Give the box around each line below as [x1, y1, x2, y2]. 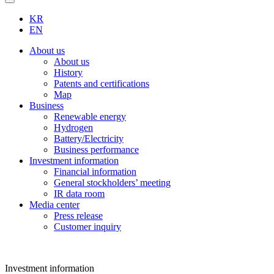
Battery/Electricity [54, 133, 124, 144]
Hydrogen [54, 122, 93, 133]
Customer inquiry [54, 221, 121, 232]
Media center [29, 199, 80, 210]
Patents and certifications [54, 78, 149, 89]
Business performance [54, 144, 139, 155]
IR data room [54, 188, 105, 199]
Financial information [54, 166, 136, 177]
